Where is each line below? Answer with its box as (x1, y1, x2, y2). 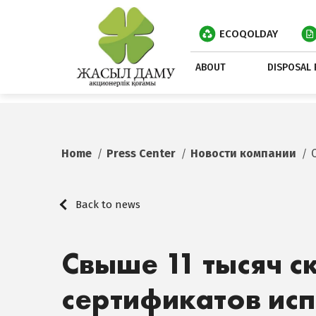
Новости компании (190, 147, 296, 161)
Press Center (107, 147, 176, 161)
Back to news (75, 198, 140, 212)
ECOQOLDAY (219, 28, 279, 41)
